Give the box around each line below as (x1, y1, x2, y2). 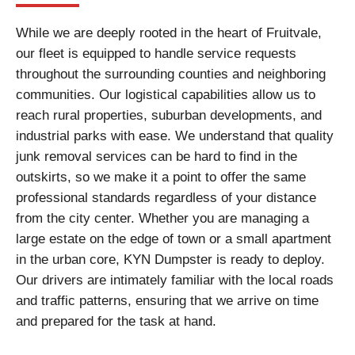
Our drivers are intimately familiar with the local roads (16, 273, 334, 288)
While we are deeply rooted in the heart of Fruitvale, (16, 25, 322, 40)
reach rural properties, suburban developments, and (16, 108, 322, 123)
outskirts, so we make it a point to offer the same (16, 170, 306, 185)
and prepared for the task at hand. (16, 314, 216, 329)
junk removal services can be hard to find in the (16, 149, 297, 164)
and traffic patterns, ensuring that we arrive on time (16, 293, 319, 308)
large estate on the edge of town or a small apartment (16, 231, 331, 246)
